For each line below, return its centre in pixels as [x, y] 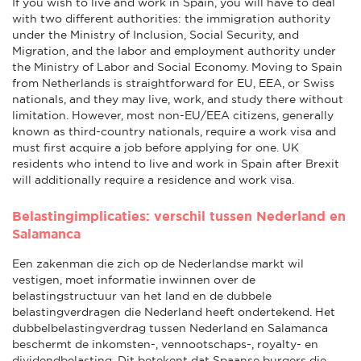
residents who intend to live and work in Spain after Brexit [176, 163]
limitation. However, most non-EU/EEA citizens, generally [173, 115]
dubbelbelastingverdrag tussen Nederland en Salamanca [170, 328]
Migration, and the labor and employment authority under [174, 50]
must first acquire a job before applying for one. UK [156, 147]
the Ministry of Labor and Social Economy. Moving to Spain [177, 66]
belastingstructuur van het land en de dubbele [142, 295]
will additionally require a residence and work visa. [153, 179]
